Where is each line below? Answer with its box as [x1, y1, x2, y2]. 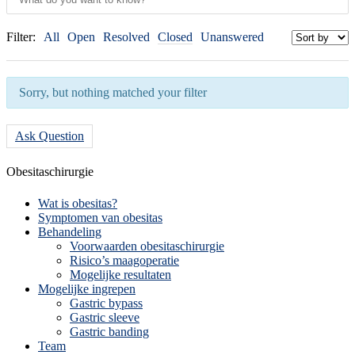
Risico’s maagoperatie [70, 253, 179, 267]
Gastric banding [70, 324, 149, 338]
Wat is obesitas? [38, 196, 117, 210]
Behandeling [38, 224, 101, 239]
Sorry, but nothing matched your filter [19, 86, 207, 100]
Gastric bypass [70, 296, 143, 310]
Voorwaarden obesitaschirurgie [70, 239, 224, 253]
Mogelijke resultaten [70, 267, 171, 281]
